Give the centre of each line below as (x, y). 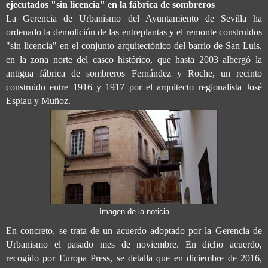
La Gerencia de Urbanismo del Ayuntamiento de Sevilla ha (134, 18)
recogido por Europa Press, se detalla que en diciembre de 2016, (134, 258)
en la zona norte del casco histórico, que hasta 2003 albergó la (134, 59)
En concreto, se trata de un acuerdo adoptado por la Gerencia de (134, 230)
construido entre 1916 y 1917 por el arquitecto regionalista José (134, 87)
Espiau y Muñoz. (38, 100)
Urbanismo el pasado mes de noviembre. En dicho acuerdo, (134, 244)
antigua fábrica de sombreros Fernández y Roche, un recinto (134, 73)
